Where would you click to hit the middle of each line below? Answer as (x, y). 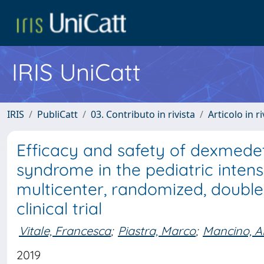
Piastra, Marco (157, 230)
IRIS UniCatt (76, 72)
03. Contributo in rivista (143, 114)
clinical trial (59, 208)
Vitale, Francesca (65, 230)
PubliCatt (57, 114)
